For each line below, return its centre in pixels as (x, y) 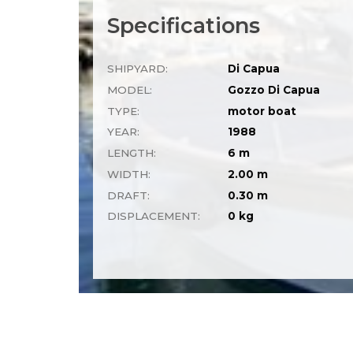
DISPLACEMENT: (154, 216)
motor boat (262, 111)
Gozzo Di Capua (274, 89)
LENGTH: (132, 153)
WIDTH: (129, 174)
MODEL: (130, 89)
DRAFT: (129, 195)
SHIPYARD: (138, 69)
